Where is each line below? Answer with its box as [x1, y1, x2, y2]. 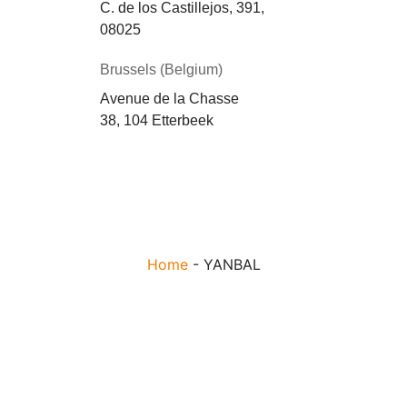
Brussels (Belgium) [100, 62, 223, 78]
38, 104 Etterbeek [100, 112, 213, 128]
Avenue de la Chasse [100, 90, 239, 106]
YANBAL [203, 254, 261, 273]
